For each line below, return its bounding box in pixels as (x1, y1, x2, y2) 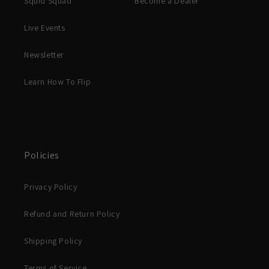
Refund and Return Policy (24, 208, 120, 219)
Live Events (24, 22, 65, 33)
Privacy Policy (24, 181, 77, 192)
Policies (24, 149, 59, 162)
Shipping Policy (24, 235, 82, 246)
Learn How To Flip (24, 76, 91, 87)
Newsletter (24, 49, 64, 60)
